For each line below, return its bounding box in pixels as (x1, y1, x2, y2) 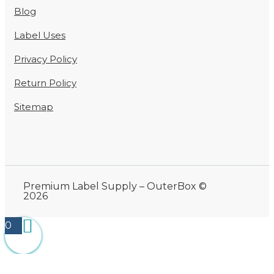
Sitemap (14, 101, 53, 113)
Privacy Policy (14, 53, 77, 65)
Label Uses (14, 29, 65, 42)
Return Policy (14, 77, 76, 89)
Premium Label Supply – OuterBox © (23, 180, 207, 193)
